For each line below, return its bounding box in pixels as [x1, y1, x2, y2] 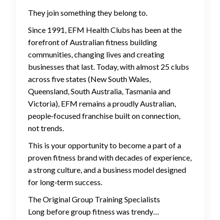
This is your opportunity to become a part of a [28, 140, 181, 150]
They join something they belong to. [28, 8, 147, 18]
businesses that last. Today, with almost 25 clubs [28, 62, 189, 72]
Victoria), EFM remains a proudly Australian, [28, 99, 176, 109]
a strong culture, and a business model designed [28, 165, 186, 175]
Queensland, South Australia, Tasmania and [28, 86, 170, 96]
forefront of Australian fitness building [28, 37, 157, 47]
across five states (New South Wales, [28, 74, 151, 84]
